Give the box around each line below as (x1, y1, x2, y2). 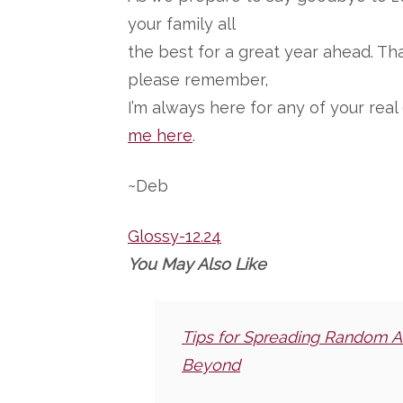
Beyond (182, 355, 240, 374)
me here (128, 126, 193, 145)
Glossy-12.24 (128, 227, 221, 246)
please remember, (128, 70, 268, 89)
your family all (128, 14, 236, 33)
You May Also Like (128, 255, 266, 273)
